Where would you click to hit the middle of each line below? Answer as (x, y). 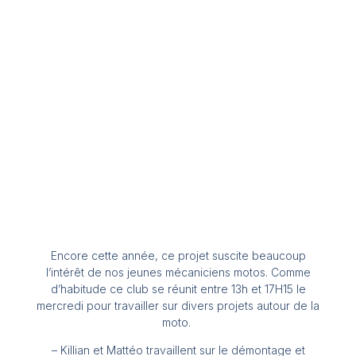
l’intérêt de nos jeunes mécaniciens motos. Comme (178, 273)
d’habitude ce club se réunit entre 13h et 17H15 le (178, 289)
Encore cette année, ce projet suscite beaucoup (178, 256)
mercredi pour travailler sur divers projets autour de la (178, 306)
